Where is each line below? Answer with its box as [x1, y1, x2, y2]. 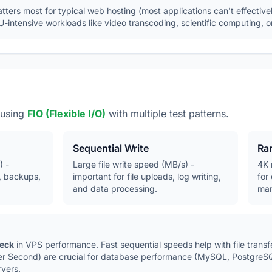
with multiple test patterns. [106, 107, 229, 120]
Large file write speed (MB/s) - [73, 159, 195, 169]
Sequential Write [73, 142, 149, 154]
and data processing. [73, 183, 158, 194]
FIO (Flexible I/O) [27, 107, 106, 120]
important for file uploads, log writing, [73, 171, 222, 182]
